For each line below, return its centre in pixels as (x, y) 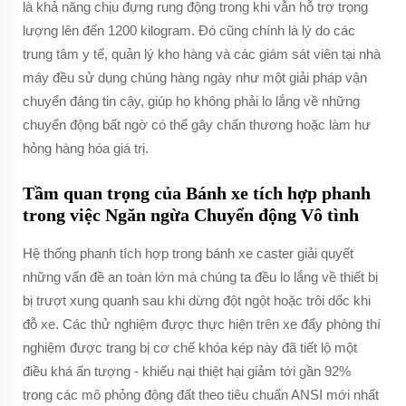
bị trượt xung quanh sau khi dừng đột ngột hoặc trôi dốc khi (197, 300)
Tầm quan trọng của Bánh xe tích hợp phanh (197, 193)
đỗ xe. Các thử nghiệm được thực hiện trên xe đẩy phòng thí (202, 324)
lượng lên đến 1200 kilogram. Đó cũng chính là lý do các (189, 30)
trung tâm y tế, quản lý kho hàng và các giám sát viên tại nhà (202, 54)
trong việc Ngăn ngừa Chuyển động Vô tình (191, 215)
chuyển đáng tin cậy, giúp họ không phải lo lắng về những (191, 101)
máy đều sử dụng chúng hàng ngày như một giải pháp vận (195, 77)
